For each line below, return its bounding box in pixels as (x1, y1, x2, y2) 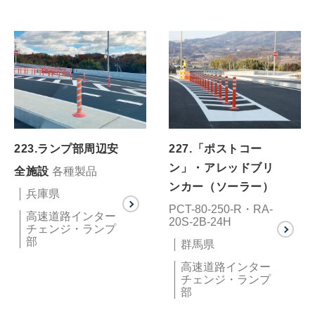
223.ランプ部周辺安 (14, 142, 119, 155)
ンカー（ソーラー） (169, 180, 274, 193)
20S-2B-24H (169, 215, 232, 228)
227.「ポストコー (169, 142, 262, 155)
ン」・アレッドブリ (169, 161, 274, 174)
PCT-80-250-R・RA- (169, 202, 274, 215)
